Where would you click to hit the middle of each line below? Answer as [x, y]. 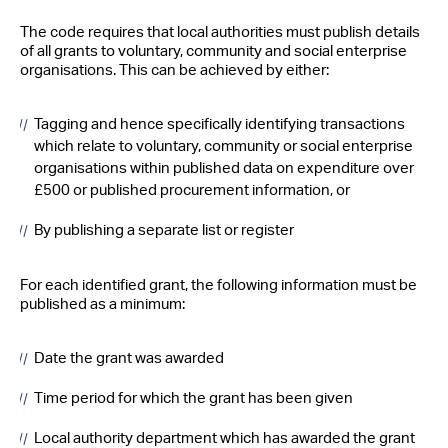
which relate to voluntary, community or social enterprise [223, 146]
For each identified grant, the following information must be [218, 285]
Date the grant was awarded [129, 358]
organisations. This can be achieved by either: [174, 70]
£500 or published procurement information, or [192, 190]
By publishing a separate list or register [164, 230]
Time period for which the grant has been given [193, 398]
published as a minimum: [102, 304]
